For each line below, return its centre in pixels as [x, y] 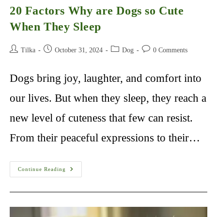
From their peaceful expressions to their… [105, 138]
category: [123, 60]
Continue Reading [42, 169]
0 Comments [170, 50]
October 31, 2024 [79, 50]
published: [57, 60]
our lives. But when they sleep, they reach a [108, 98]
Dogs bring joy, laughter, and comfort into [106, 78]
